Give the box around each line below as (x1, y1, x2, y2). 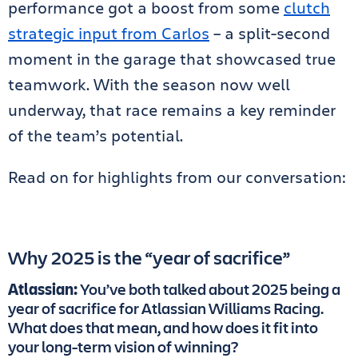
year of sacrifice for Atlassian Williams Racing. (8, 296, 324, 319)
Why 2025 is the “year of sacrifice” (8, 244, 290, 270)
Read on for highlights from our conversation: (8, 165, 346, 188)
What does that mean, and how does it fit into (8, 316, 318, 338)
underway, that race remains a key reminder (8, 98, 336, 121)
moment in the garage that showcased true (8, 47, 336, 70)
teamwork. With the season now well (8, 73, 290, 95)
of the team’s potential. (8, 124, 183, 146)
